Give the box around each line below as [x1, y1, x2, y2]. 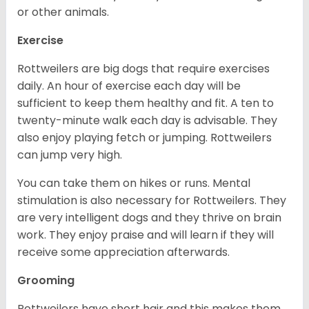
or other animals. [17, 4, 112, 21]
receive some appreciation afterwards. [17, 244, 232, 261]
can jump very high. [17, 147, 125, 163]
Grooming [17, 272, 74, 289]
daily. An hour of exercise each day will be [17, 78, 241, 94]
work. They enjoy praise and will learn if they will [17, 227, 274, 243]
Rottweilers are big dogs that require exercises [17, 61, 270, 77]
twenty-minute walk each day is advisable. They [17, 112, 277, 129]
